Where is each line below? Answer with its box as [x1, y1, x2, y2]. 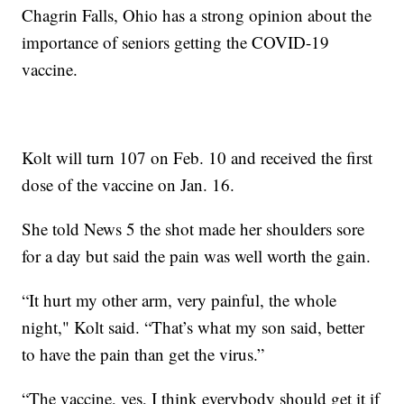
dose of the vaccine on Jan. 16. [22, 172, 235, 196]
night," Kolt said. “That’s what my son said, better [22, 315, 365, 338]
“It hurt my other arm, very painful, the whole [22, 288, 337, 311]
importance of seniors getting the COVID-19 [22, 30, 330, 53]
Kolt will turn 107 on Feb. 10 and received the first [22, 145, 373, 169]
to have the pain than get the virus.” [22, 342, 265, 365]
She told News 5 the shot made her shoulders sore [22, 216, 365, 240]
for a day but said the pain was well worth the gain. [22, 243, 372, 267]
